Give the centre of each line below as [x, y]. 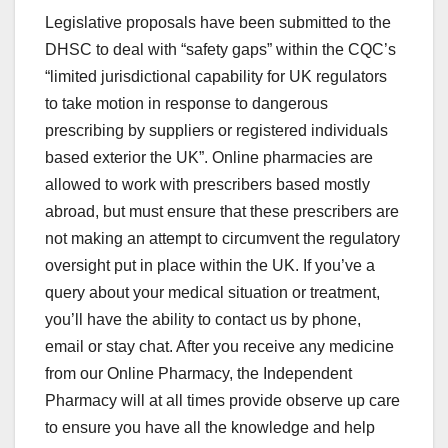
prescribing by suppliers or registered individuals [216, 131]
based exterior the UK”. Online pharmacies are [209, 158]
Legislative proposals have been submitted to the [218, 23]
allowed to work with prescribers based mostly [207, 185]
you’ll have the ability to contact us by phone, [203, 320]
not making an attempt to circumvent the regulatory [222, 239]
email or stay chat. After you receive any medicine [219, 347]
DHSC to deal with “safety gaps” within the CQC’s [220, 50]
